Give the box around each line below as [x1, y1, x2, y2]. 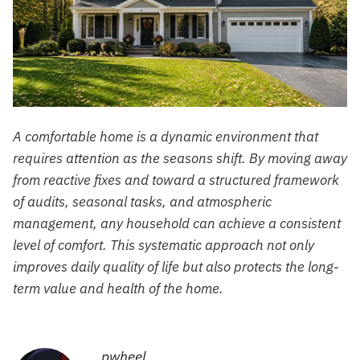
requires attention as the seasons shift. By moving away [13, 149, 347, 167]
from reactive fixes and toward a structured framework [13, 170, 339, 189]
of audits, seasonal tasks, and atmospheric [13, 192, 272, 211]
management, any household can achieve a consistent [13, 214, 341, 232]
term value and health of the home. [13, 279, 223, 297]
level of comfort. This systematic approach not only [13, 235, 314, 254]
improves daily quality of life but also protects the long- [13, 257, 339, 276]
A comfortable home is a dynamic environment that [13, 127, 318, 145]
